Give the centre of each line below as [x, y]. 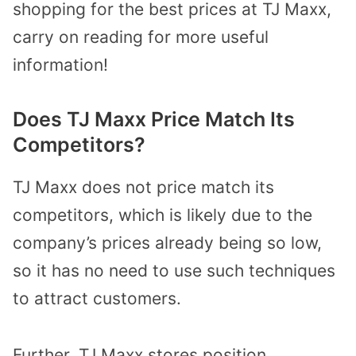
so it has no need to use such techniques [174, 271]
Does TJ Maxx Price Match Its [154, 120]
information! [60, 64]
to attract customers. [97, 299]
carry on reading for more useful [141, 37]
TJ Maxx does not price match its [143, 188]
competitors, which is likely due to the [163, 215]
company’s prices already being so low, [167, 243]
